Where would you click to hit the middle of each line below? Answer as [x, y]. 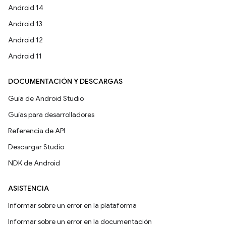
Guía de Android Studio [46, 99]
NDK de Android [34, 163]
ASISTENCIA [29, 188]
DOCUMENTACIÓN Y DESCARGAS [65, 81]
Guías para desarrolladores [51, 115]
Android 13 [25, 24]
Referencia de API [37, 131]
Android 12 [25, 40]
